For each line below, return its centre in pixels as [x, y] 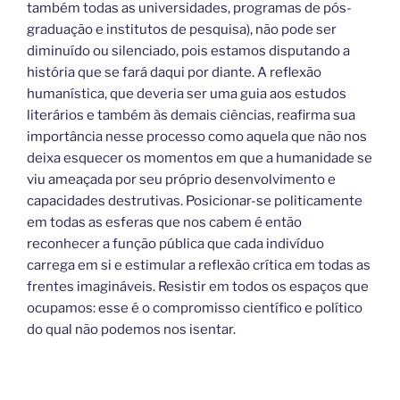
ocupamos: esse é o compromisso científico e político [195, 308]
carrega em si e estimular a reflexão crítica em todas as [199, 265]
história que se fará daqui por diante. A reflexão [174, 72]
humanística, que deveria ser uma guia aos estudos [187, 93]
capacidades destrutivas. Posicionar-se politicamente [195, 200]
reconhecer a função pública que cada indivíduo [175, 243]
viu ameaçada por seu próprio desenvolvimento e [181, 179]
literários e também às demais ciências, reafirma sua [191, 115]
